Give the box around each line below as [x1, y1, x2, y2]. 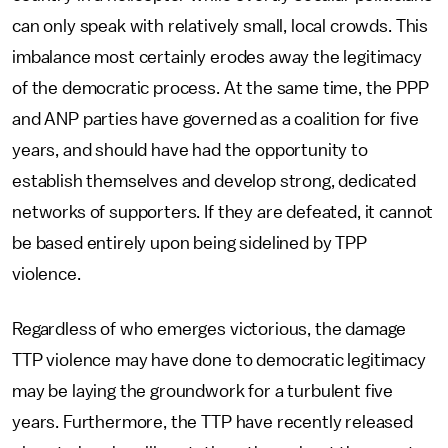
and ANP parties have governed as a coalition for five [12, 110, 419, 128]
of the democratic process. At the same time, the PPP [12, 79, 429, 97]
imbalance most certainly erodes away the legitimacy [12, 48, 422, 66]
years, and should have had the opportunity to [12, 141, 368, 159]
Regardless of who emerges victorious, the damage [12, 320, 407, 338]
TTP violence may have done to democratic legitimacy [12, 351, 426, 369]
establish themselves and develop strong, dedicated [12, 172, 416, 190]
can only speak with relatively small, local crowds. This [12, 17, 429, 35]
